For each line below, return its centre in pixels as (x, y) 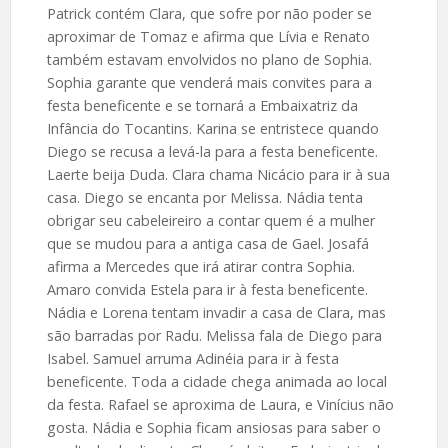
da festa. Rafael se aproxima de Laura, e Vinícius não (220, 404)
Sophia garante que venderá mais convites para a (209, 82)
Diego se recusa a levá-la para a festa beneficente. (212, 151)
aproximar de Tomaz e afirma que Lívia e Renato (208, 36)
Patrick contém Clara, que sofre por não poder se (209, 13)
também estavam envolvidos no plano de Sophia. (209, 59)
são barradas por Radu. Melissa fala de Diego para (214, 335)
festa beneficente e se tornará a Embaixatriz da (202, 105)
